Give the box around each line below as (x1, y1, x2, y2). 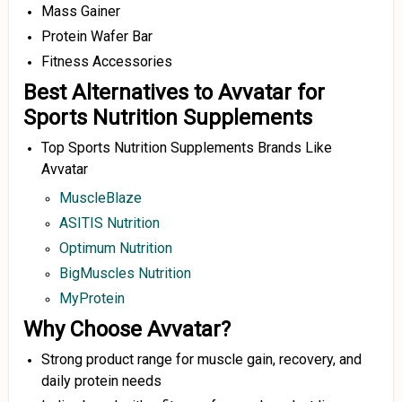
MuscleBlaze (59, 189, 142, 206)
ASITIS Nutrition (59, 214, 160, 232)
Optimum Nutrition (59, 240, 172, 257)
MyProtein (59, 290, 125, 307)
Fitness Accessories (41, 53, 172, 70)
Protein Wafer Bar (41, 28, 153, 45)
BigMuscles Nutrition (59, 265, 191, 282)
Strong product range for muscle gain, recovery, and (41, 351, 362, 368)
